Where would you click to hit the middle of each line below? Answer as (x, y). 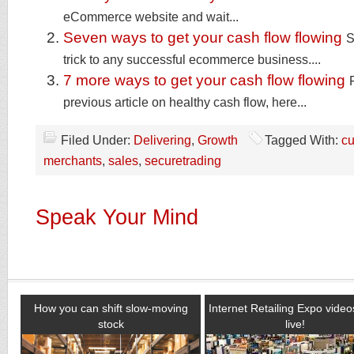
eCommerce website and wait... (151, 17)
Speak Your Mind (117, 217)
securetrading (183, 161)
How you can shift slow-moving (111, 308)
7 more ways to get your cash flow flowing (204, 80)
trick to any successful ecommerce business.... (192, 60)
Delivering (162, 140)
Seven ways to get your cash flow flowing (203, 38)
